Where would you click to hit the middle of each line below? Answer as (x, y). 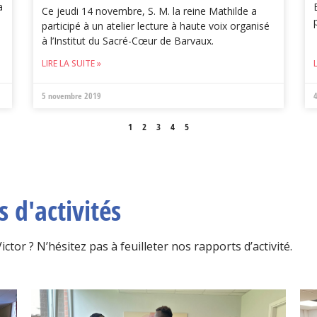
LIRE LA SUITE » (72, 64)
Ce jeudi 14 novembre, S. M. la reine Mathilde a (150, 11)
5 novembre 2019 (72, 96)
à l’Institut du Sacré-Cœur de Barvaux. (128, 41)
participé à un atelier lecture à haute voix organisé (156, 26)
